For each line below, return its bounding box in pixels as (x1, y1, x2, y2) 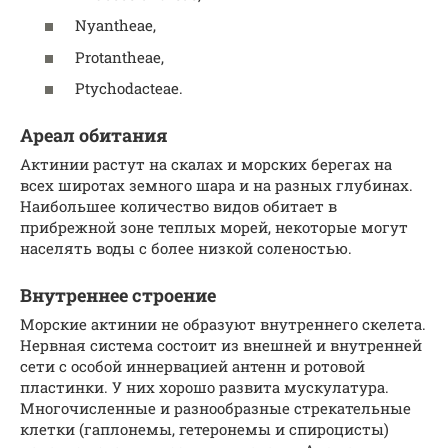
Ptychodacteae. (75, 78, 183, 99)
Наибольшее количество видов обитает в (20, 196, 337, 217)
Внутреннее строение (20, 283, 216, 308)
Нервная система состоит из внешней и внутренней (20, 335, 422, 356)
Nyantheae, (75, 15, 156, 36)
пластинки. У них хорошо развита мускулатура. (20, 377, 389, 398)
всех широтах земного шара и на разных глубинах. (20, 175, 413, 196)
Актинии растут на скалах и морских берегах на (20, 154, 392, 175)
